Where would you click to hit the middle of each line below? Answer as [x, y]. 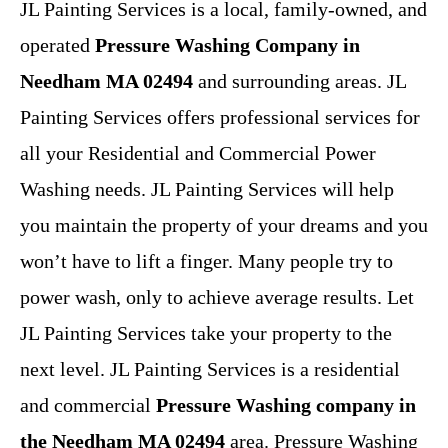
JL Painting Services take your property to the [206, 333]
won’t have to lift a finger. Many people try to [206, 261]
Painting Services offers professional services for [220, 117]
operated [55, 45]
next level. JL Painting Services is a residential [210, 369]
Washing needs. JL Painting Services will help [207, 189]
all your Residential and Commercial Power [198, 153]
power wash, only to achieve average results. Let [217, 297]
